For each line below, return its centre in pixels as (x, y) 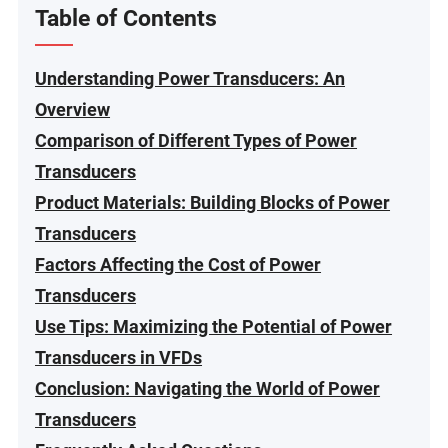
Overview (73, 109)
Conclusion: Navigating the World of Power (208, 388)
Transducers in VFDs (119, 357)
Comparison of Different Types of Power (196, 140)
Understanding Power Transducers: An (190, 78)
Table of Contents (126, 19)
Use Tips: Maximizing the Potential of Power (214, 326)
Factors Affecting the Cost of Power (178, 264)
